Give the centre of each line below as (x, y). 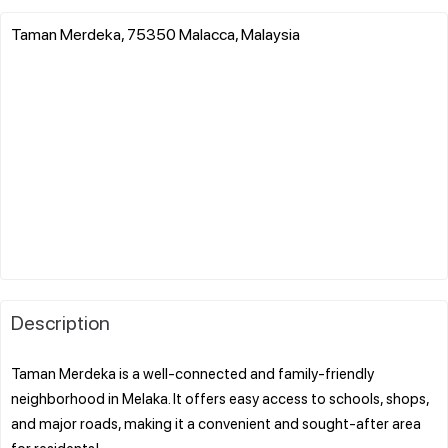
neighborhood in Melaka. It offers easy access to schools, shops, (220, 397)
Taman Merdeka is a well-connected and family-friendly (192, 372)
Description (60, 321)
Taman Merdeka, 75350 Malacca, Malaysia (155, 33)
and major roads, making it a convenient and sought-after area (216, 422)
